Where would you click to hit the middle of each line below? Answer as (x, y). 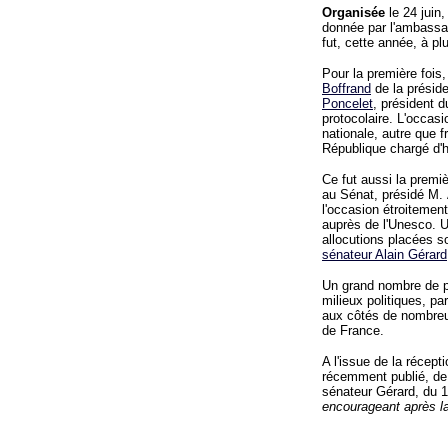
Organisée (353, 12)
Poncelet (347, 103)
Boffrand (346, 88)
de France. (353, 330)
